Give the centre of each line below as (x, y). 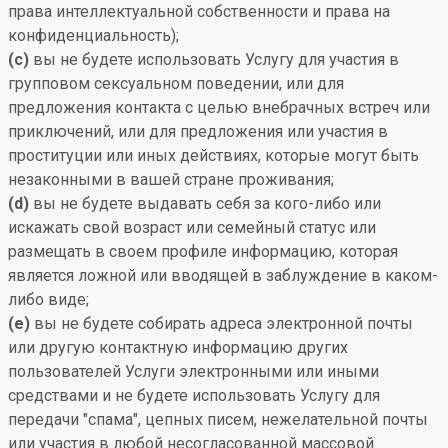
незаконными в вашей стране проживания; (171, 179)
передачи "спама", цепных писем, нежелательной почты (218, 419)
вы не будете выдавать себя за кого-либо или (205, 203)
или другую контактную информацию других (178, 347)
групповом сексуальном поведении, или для (176, 83)
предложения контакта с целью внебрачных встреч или (219, 107)
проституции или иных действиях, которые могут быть (213, 155)
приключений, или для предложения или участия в (198, 131)
